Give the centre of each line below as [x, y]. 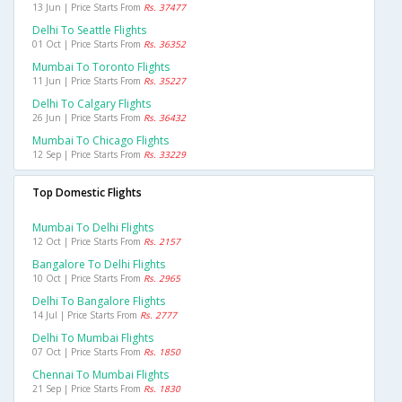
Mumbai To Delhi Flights [93, 228]
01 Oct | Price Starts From [88, 44]
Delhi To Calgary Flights [92, 104]
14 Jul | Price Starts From [86, 315]
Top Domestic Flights [87, 193]
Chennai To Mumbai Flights [100, 375]
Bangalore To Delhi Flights [99, 265]
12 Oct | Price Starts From [88, 242]
